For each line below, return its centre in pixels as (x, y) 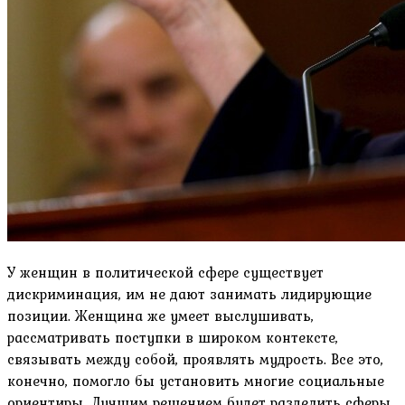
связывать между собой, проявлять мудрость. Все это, (195, 359)
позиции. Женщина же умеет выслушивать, (160, 316)
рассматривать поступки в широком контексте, (173, 338)
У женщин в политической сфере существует (165, 273)
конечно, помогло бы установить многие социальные (196, 381)
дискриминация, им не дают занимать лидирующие (189, 294)
